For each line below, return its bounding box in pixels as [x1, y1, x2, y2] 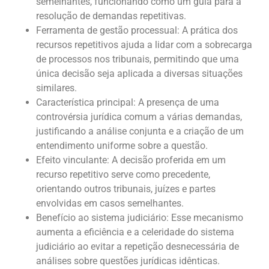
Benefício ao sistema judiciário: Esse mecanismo [36, 211, 243, 223]
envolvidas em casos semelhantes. [36, 197, 184, 209]
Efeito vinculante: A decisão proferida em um [36, 154, 226, 166]
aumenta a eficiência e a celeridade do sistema [36, 226, 234, 238]
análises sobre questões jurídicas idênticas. [36, 255, 220, 267]
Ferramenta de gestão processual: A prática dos [36, 24, 238, 36]
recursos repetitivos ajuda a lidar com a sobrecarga [36, 38, 252, 50]
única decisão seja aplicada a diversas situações [36, 67, 243, 79]
